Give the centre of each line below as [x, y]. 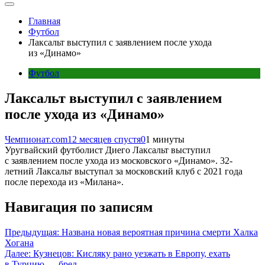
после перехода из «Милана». [64, 182]
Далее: [18, 253]
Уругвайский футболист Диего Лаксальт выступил [108, 150]
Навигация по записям [79, 207]
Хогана [19, 243]
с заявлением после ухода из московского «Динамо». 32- [119, 160]
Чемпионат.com [36, 139]
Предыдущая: [32, 232]
